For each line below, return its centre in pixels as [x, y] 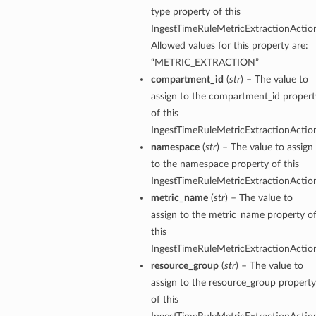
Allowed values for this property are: [229, 46]
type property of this [195, 12]
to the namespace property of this [225, 164]
